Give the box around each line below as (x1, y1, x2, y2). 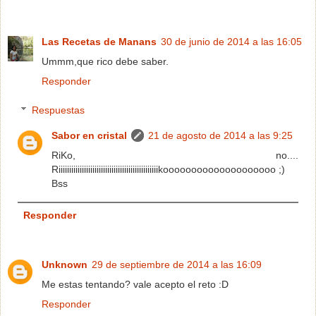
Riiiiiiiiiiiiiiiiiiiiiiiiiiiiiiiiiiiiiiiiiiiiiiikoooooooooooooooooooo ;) (51, 164, 286, 176)
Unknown (42, 259, 87, 271)
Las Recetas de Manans (42, 35, 157, 47)
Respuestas (32, 104, 85, 116)
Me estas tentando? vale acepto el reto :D (42, 279, 229, 291)
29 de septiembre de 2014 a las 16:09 (92, 259, 262, 271)
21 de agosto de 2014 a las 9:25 (148, 130, 293, 142)
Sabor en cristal (51, 130, 128, 142)
